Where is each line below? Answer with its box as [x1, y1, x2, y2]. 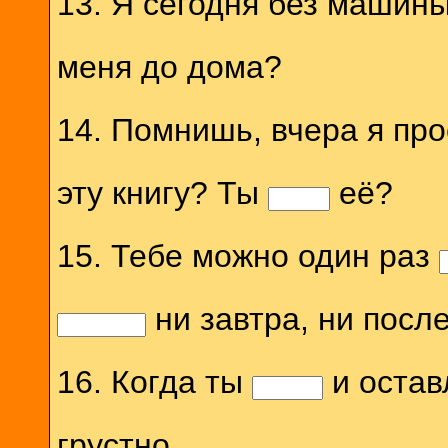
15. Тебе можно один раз [56, 237, 439, 274]
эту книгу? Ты [56, 174, 268, 211]
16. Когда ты [56, 363, 252, 400]
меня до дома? [56, 48, 282, 85]
